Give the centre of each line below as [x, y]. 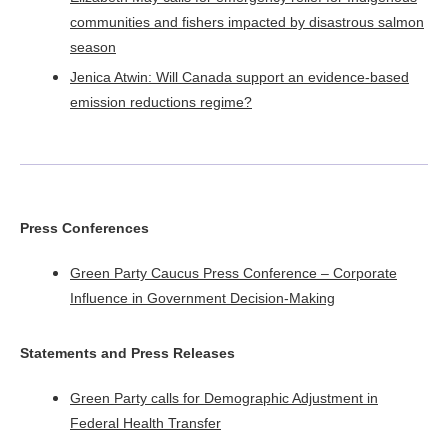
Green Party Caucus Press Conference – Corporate [233, 272]
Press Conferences [84, 227]
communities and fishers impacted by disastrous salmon [247, 21]
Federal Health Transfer [145, 422]
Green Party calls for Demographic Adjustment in [224, 397]
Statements [58, 352]
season [93, 46]
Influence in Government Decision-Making [202, 297]
